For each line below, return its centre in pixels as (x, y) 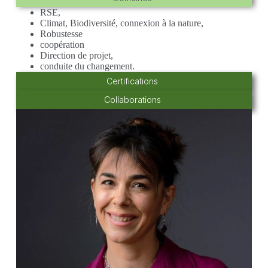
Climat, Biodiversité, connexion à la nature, (121, 23)
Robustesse (61, 34)
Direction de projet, (76, 56)
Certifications (133, 81)
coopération (62, 45)
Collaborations (132, 100)
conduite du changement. (87, 66)
